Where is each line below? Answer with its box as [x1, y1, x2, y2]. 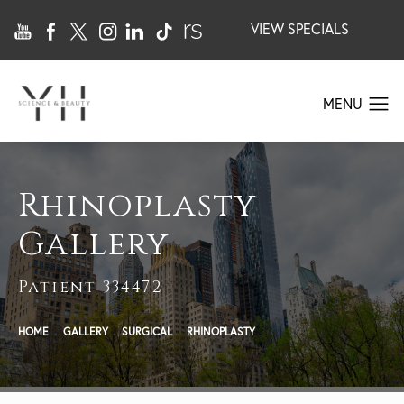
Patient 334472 [18, 276, 163, 298]
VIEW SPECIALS [251, 20, 349, 38]
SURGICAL [122, 325, 172, 338]
